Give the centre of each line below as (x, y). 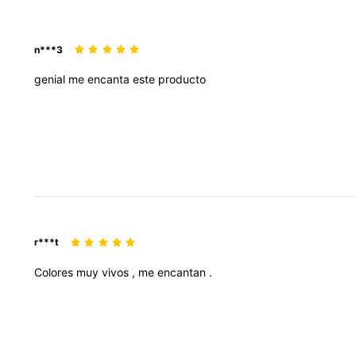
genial (51, 79)
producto (182, 79)
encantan (183, 272)
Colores (55, 272)
